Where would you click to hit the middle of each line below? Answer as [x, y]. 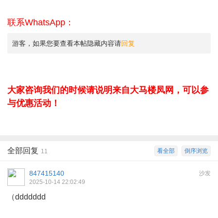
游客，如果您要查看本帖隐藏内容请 [67, 43]
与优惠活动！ [34, 103]
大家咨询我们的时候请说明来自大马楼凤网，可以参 [108, 90]
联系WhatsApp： [41, 22]
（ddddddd [27, 197]
